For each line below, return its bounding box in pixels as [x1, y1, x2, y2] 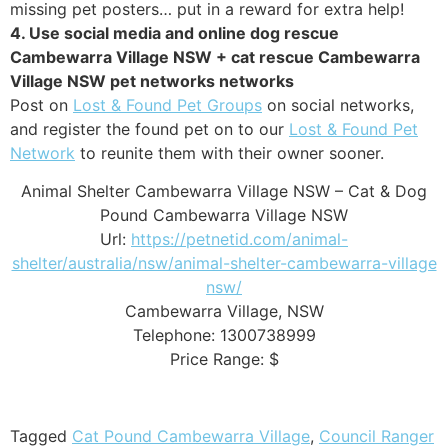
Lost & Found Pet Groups [73, 94, 262, 115]
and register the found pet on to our [10, 118, 289, 139]
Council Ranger [319, 425, 434, 446]
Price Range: [169, 349, 269, 370]
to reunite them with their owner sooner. [75, 142, 384, 163]
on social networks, [262, 94, 414, 115]
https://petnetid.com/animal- [131, 229, 348, 250]
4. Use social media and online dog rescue [10, 22, 339, 43]
